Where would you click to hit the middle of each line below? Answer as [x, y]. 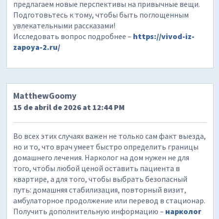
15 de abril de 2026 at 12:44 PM [69, 107]
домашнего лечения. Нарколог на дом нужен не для [101, 157]
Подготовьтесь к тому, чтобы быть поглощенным [101, 14]
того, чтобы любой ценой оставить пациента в [97, 168]
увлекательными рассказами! [65, 25]
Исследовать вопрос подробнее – [73, 36]
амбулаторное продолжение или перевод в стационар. [109, 200]
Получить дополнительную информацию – [89, 211]
